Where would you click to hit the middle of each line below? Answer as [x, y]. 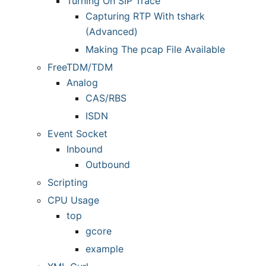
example [104, 249]
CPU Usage [73, 200]
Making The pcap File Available [155, 49]
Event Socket [77, 134]
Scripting [68, 182]
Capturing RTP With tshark [145, 16]
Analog [82, 83]
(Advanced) [112, 31]
